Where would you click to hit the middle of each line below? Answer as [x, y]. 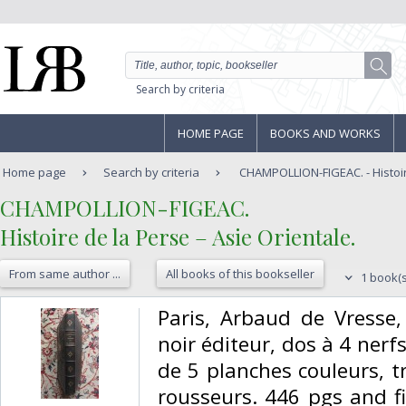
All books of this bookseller [240, 274]
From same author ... [65, 274]
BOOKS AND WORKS [325, 133]
